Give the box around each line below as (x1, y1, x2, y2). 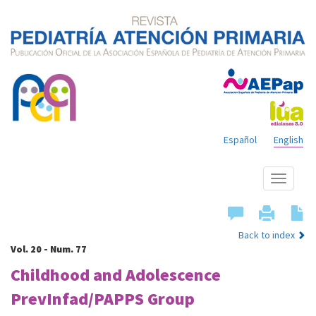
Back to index (238, 229, 295, 242)
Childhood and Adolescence (11, 264, 221, 286)
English (274, 133, 303, 147)
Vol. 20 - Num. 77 (11, 243, 87, 256)
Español (224, 133, 257, 147)
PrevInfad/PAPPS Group (11, 288, 195, 310)
